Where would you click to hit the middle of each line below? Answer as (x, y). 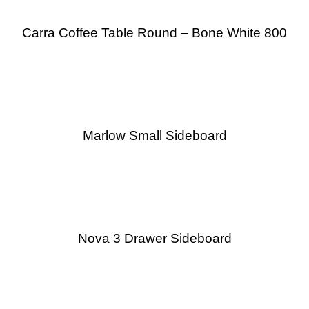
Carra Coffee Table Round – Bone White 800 (154, 33)
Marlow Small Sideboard (154, 136)
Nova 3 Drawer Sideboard (154, 238)
